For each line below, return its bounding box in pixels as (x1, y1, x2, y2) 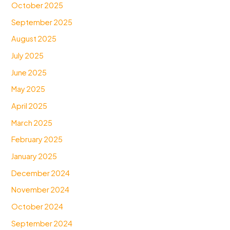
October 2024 (11, 201, 64, 211)
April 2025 (11, 101, 48, 111)
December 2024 (11, 168, 70, 178)
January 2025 (11, 151, 57, 161)
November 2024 (11, 185, 70, 195)
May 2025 (11, 84, 46, 94)
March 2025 (11, 118, 53, 127)
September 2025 (11, 17, 73, 27)
